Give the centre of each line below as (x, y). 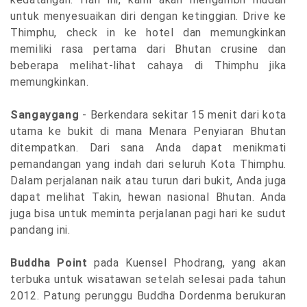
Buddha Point (52, 263)
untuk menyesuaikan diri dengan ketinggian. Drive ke (148, 16)
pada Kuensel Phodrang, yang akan (191, 263)
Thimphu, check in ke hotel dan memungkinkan (148, 33)
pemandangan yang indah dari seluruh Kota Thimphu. (148, 164)
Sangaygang (45, 115)
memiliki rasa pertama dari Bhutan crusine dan (148, 49)
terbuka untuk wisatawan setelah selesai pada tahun (148, 280)
